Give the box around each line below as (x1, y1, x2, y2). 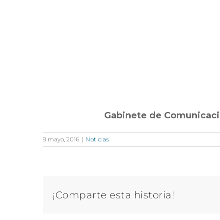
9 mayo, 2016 (43, 135, 79, 143)
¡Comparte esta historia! (53, 189, 174, 201)
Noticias (85, 135, 109, 143)
